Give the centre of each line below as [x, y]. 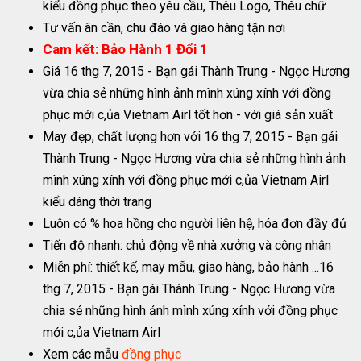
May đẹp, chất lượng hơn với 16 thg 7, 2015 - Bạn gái [191, 136]
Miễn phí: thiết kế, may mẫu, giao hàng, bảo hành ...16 [189, 267]
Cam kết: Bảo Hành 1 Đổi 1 [126, 49]
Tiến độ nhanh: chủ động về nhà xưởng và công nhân [187, 245]
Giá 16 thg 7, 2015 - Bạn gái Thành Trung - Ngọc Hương [197, 71]
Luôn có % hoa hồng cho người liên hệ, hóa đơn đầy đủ [195, 223]
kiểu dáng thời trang [98, 201]
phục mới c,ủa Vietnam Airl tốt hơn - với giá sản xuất [188, 114]
